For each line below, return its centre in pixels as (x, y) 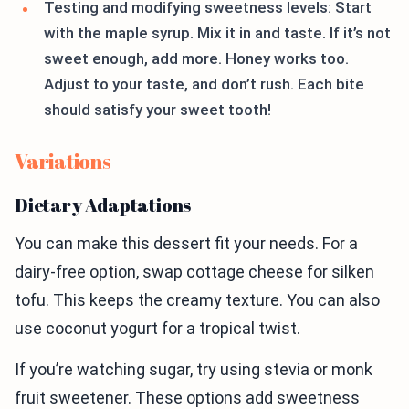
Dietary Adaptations (103, 205)
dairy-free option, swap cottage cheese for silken (194, 272)
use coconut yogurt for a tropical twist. (157, 329)
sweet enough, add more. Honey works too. (196, 59)
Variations (63, 162)
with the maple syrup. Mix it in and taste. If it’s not (217, 33)
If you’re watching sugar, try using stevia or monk (194, 370)
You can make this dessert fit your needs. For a (186, 244)
